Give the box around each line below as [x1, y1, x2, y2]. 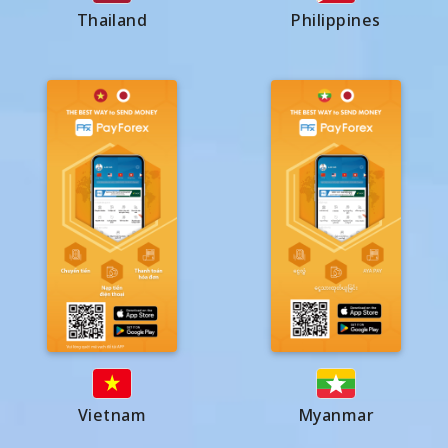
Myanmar [297, 403, 375, 426]
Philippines [291, 9, 381, 31]
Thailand [76, 9, 148, 31]
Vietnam [77, 403, 147, 426]
